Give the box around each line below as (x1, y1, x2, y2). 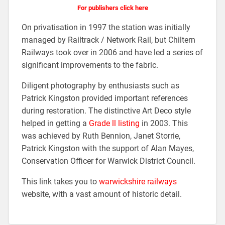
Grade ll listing (88, 119, 140, 129)
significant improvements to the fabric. (21, 60, 158, 70)
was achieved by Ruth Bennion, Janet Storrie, (21, 131, 180, 141)
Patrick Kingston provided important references (21, 93, 188, 103)
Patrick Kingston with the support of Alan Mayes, (21, 144, 194, 154)
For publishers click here (77, 4, 148, 12)
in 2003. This (141, 119, 188, 129)
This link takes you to (21, 177, 97, 187)
